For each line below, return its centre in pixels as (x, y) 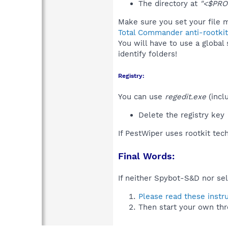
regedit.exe (186, 96)
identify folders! (148, 54)
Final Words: (146, 156)
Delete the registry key (183, 115)
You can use (141, 96)
